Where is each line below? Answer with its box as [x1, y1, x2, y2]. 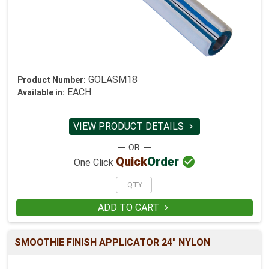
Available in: [17, 87, 65, 97]
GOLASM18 [88, 73, 138, 85]
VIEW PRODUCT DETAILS [73, 120, 186, 132]
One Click [73, 157, 116, 169]
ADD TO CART [97, 201, 162, 213]
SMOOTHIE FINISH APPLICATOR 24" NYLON [14, 236, 210, 248]
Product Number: [17, 74, 86, 85]
